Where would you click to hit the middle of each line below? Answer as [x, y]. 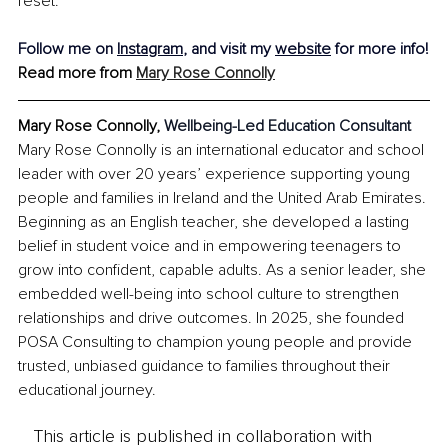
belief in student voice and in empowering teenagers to [211, 245]
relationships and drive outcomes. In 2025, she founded [213, 317]
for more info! [379, 48]
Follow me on [67, 48]
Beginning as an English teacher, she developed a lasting [215, 221]
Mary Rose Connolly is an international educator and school [223, 149]
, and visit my [229, 48]
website [303, 48]
